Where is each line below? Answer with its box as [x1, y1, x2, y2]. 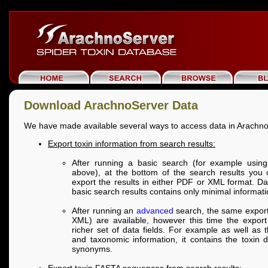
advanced [136, 206, 173, 216]
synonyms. [72, 244, 112, 254]
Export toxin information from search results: [48, 139, 215, 149]
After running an [72, 206, 136, 216]
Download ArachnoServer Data [24, 99, 198, 112]
